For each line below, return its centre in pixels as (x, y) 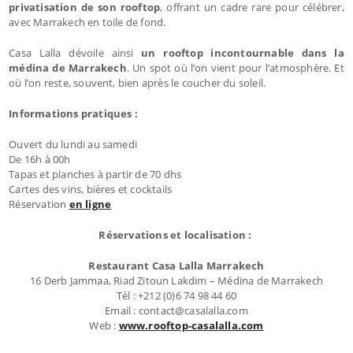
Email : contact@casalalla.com (176, 310)
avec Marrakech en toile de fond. (87, 22)
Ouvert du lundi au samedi (73, 144)
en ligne (90, 204)
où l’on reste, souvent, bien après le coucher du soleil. (137, 82)
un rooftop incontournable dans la (243, 52)
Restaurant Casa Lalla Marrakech (176, 265)
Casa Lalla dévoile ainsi (75, 52)
